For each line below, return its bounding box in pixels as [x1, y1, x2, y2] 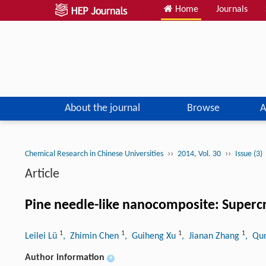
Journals [216, 5, 248, 14]
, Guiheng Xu [125, 231, 178, 241]
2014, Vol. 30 [178, 149, 221, 159]
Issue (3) [235, 149, 264, 159]
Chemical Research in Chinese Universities [25, 149, 163, 159]
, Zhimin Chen [63, 231, 121, 241]
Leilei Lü [25, 231, 59, 241]
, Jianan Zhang [182, 231, 242, 241]
